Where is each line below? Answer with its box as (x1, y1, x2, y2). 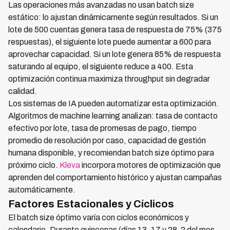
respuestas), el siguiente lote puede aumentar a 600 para (8, 37, 211, 46)
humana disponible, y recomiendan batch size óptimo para (8, 148, 214, 157)
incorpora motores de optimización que (80, 161, 221, 169)
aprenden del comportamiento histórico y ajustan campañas (8, 173, 222, 182)
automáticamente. (8, 185, 75, 194)
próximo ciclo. (8, 161, 60, 169)
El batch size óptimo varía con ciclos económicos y (8, 213, 189, 222)
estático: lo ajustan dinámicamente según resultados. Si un (8, 13, 218, 22)
